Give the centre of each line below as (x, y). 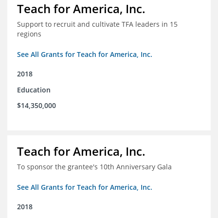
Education (34, 90)
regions (29, 34)
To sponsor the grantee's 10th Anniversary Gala (94, 167)
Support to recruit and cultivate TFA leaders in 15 (97, 24)
